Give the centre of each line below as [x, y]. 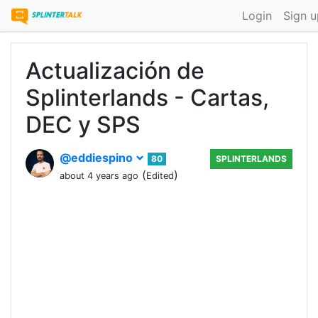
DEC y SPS [83, 125]
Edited [160, 176]
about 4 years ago [99, 176]
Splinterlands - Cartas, [147, 98]
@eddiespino [98, 158]
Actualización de [115, 71]
